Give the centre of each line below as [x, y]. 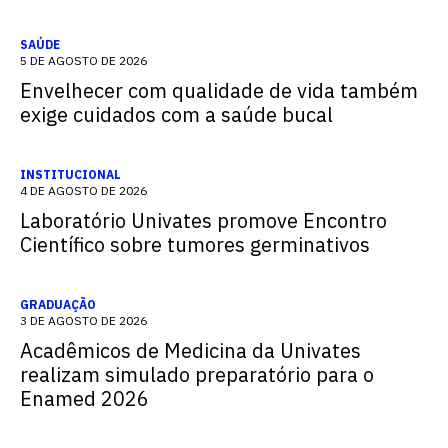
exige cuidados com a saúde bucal [176, 114]
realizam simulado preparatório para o [197, 374]
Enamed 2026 [84, 398]
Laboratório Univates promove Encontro [203, 220]
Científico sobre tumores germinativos [195, 244]
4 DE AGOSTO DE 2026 [83, 190]
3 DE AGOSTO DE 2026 [83, 320]
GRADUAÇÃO [58, 304]
